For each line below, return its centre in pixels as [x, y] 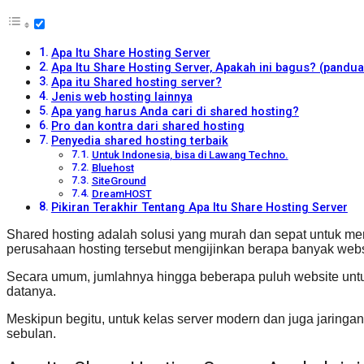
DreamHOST [121, 194]
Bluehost [113, 168]
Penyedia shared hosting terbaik [139, 141]
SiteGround [119, 181]
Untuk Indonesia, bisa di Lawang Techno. [190, 155]
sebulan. [31, 334]
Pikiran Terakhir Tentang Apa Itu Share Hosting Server [199, 208]
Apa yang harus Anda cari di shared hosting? [175, 112]
